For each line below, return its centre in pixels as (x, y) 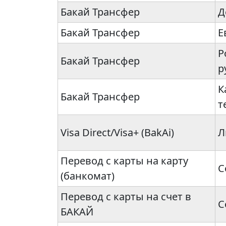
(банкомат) (88, 176)
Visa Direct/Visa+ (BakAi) (117, 133)
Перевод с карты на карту (124, 161)
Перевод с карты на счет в (126, 197)
